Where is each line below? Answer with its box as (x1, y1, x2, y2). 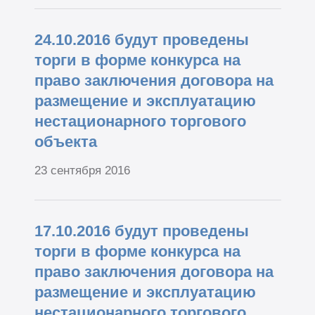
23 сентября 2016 (34, 163, 130, 177)
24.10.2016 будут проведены (34, 31, 249, 49)
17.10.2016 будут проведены (34, 221, 249, 240)
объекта (34, 133, 97, 151)
